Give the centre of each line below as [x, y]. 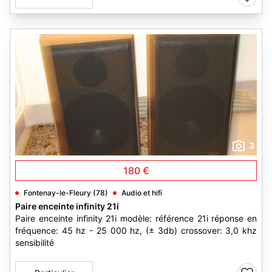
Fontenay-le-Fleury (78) [66, 193]
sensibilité [35, 243]
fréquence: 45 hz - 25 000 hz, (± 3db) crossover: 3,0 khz [136, 230]
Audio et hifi [142, 193]
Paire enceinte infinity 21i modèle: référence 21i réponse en [136, 218]
